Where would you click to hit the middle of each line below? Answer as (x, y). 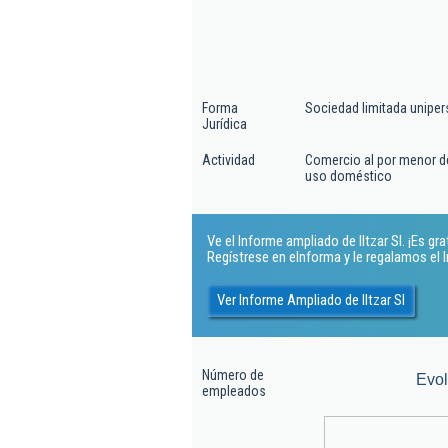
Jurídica (224, 124)
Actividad (228, 160)
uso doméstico (348, 176)
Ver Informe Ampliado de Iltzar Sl (311, 299)
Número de (233, 375)
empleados (234, 391)
